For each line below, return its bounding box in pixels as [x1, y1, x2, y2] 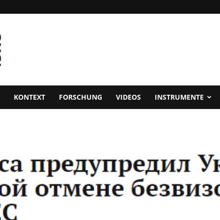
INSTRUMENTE [155, 92, 204, 102]
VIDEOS [116, 92, 141, 102]
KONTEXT [14, 92, 45, 102]
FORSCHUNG [59, 92, 102, 102]
